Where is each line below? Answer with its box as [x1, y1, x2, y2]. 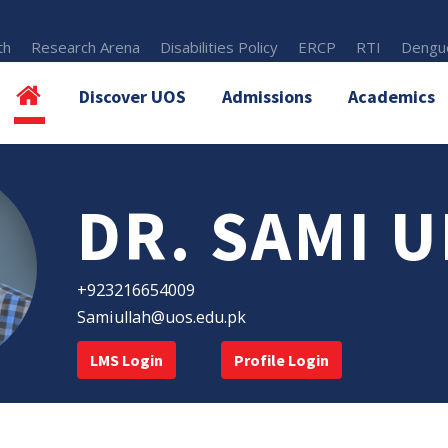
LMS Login [90, 350, 163, 371]
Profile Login [234, 350, 329, 371]
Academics [348, 85, 435, 108]
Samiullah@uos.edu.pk [77, 306, 246, 329]
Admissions [222, 85, 312, 108]
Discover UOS [79, 85, 186, 108]
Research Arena [31, 37, 141, 57]
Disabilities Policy [160, 37, 279, 57]
